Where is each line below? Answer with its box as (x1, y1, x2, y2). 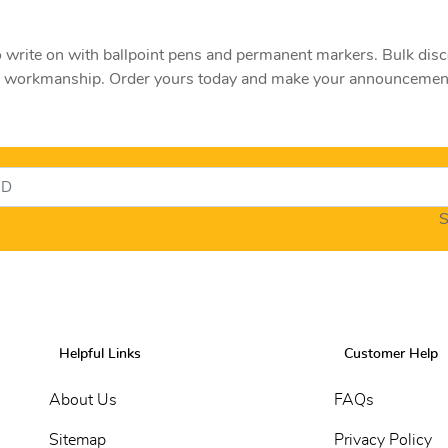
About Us (49, 392, 117, 409)
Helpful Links (59, 347, 141, 362)
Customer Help (344, 347, 438, 362)
